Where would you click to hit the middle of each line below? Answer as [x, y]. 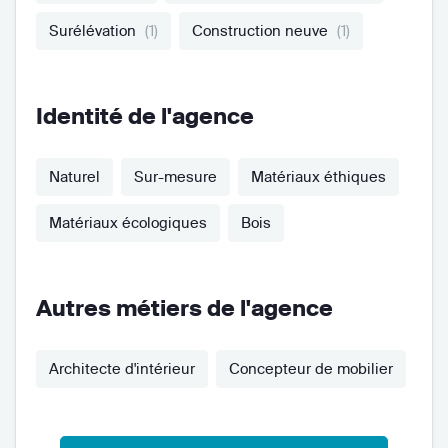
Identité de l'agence [145, 115]
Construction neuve [261, 30]
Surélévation [94, 30]
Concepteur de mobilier [311, 368]
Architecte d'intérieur [122, 368]
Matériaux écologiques [128, 222]
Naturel [74, 176]
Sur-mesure [175, 176]
